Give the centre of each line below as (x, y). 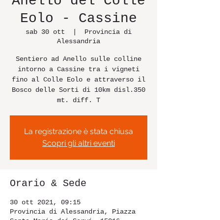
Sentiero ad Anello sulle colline (79, 59)
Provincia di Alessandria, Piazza (73, 212)
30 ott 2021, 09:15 (45, 202)
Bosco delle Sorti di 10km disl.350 (79, 90)
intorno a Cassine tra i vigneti (79, 69)
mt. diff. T (79, 100)
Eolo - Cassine (79, 18)
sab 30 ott (45, 32)
